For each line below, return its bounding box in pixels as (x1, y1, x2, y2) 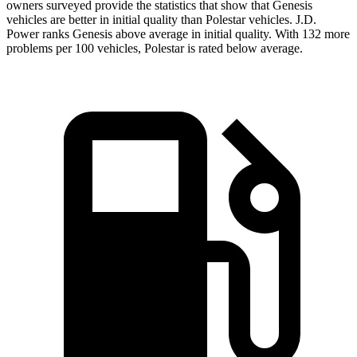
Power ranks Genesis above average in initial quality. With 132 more (6, 27, 350, 41)
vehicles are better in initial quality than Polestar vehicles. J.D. (6, 13, 316, 27)
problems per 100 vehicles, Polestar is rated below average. (6, 41, 303, 56)
